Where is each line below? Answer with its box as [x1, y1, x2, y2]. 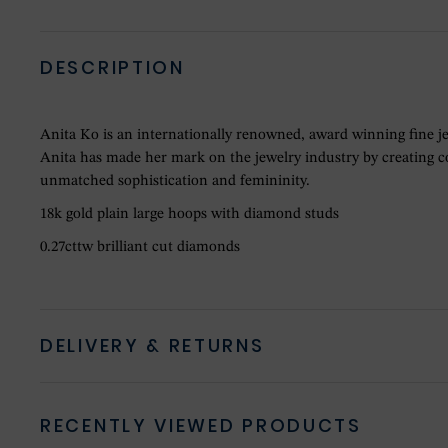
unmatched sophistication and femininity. [40, 174, 310, 190]
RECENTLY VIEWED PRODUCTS [40, 413, 362, 439]
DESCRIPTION [40, 55, 185, 81]
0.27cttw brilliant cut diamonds [40, 240, 240, 256]
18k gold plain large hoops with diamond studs [40, 207, 339, 223]
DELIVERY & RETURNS [40, 333, 265, 359]
